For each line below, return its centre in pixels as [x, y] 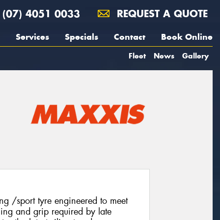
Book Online [187, 37]
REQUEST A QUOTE [161, 14]
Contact [130, 37]
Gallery [195, 56]
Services [32, 37]
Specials [82, 37]
